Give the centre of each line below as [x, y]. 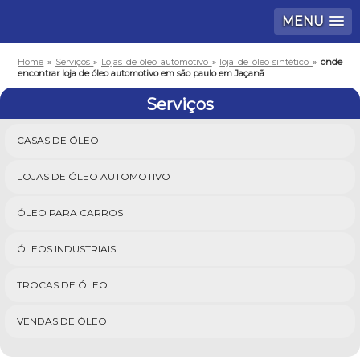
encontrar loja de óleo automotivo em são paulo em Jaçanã [141, 73]
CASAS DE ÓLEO [58, 140]
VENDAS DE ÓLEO [62, 321]
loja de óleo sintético [266, 62]
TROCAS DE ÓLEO [62, 285]
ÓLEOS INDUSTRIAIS [66, 249]
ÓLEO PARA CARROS [70, 213]
